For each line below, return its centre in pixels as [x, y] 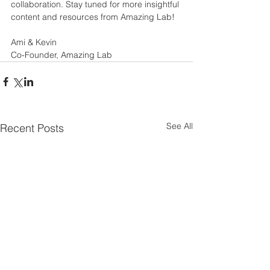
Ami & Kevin [34, 42]
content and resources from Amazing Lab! [93, 17]
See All [180, 126]
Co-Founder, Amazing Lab [61, 55]
